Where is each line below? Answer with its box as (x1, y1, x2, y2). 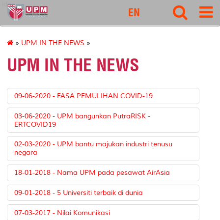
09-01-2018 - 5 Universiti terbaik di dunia (14, 189, 143, 197)
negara (14, 148, 38, 157)
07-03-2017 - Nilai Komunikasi (14, 208, 110, 217)
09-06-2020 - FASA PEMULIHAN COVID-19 (14, 91, 153, 100)
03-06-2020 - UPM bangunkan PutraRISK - (14, 111, 151, 120)
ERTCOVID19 (14, 120, 56, 129)
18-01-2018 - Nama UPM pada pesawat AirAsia (14, 168, 170, 177)
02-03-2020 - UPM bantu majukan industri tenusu (14, 140, 173, 149)
